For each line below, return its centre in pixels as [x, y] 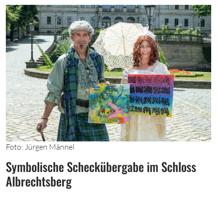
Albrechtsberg [39, 181]
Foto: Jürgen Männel [40, 147]
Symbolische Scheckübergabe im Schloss [101, 167]
